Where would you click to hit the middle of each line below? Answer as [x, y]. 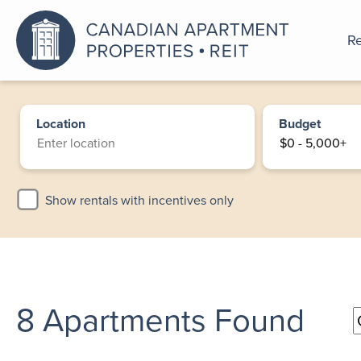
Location [61, 124]
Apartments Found [174, 320]
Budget [300, 124]
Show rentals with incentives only [139, 200]
